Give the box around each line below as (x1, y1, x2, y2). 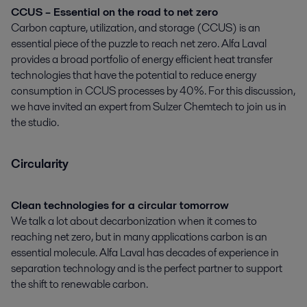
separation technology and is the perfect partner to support (11, 260, 282, 276)
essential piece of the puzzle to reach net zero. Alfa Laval (11, 35, 267, 51)
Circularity (11, 156, 69, 173)
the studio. (11, 114, 63, 130)
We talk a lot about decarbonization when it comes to (11, 212, 257, 229)
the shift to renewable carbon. (11, 275, 152, 292)
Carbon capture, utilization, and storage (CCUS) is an (11, 19, 260, 36)
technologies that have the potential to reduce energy (11, 66, 256, 83)
